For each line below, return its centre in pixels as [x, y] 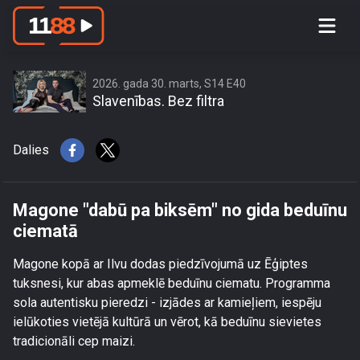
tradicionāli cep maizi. [74, 341]
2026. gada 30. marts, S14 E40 [169, 84]
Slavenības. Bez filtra [158, 101]
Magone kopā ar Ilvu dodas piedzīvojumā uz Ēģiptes [160, 264]
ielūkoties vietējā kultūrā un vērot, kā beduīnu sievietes [167, 322]
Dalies [31, 150]
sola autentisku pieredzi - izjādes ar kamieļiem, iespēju [167, 303]
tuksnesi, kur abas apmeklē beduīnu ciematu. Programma [172, 283]
